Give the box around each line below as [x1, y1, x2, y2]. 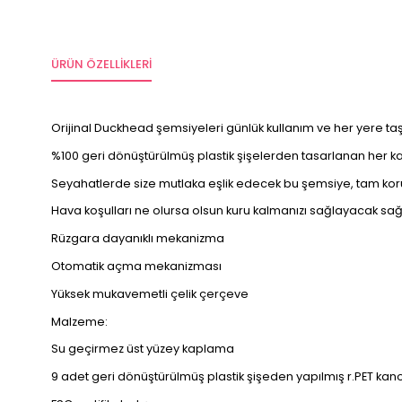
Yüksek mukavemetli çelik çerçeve [51, 285, 249, 301]
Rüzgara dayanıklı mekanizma [51, 231, 224, 247]
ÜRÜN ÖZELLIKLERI [51, 56, 152, 74]
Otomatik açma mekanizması [51, 258, 222, 275]
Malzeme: [51, 313, 108, 329]
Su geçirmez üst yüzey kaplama [51, 341, 234, 357]
